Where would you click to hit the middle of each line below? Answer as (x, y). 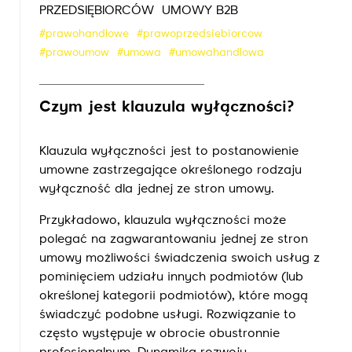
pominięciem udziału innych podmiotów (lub (171, 277)
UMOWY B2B (200, 11)
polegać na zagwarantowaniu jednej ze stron (174, 240)
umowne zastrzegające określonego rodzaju (170, 170)
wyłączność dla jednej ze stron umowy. (157, 189)
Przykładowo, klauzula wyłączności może (163, 221)
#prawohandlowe (84, 34)
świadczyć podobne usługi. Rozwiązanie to (168, 315)
